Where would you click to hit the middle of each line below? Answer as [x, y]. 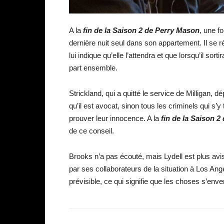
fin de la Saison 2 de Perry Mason [141, 30]
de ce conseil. [91, 130]
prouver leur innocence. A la [115, 118]
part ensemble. [93, 67]
